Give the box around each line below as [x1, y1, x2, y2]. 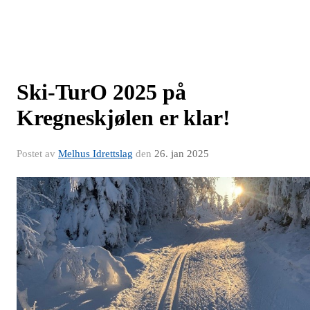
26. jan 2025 [154, 147, 209, 159]
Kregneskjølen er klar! [17, 104, 230, 130]
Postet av [17, 147, 58, 159]
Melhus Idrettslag [58, 147, 133, 159]
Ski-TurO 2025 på [17, 79, 186, 104]
